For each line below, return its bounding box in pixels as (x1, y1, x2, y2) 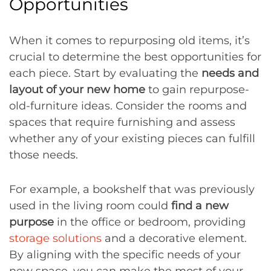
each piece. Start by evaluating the (9, 67, 201, 80)
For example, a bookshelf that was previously (9, 183, 255, 196)
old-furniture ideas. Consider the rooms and (9, 99, 247, 113)
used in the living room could (9, 199, 171, 212)
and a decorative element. (102, 232, 247, 245)
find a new (171, 199, 229, 212)
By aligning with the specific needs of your (9, 248, 241, 261)
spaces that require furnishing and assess (9, 116, 235, 129)
